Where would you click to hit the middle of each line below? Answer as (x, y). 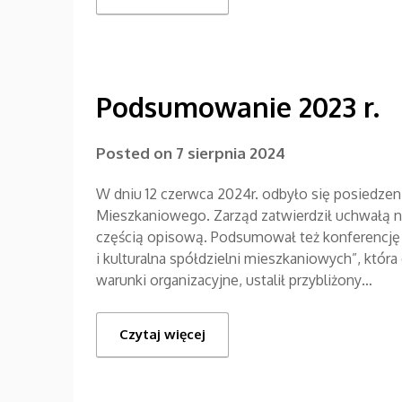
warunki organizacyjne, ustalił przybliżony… (234, 280)
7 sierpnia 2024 (231, 153)
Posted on (136, 153)
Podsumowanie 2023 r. (238, 106)
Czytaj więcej (162, 334)
